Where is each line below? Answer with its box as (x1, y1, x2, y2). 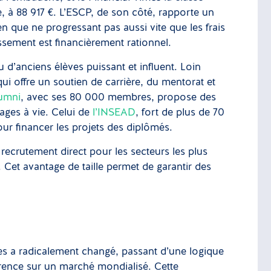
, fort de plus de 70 (135, 107, 225, 118)
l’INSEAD (93, 107, 136, 118)
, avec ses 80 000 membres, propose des (21, 92, 217, 103)
